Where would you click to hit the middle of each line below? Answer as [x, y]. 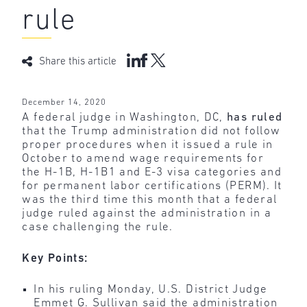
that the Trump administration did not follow [151, 132]
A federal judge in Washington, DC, [125, 118]
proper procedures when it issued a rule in [148, 145]
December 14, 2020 [64, 103]
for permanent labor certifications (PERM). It [152, 186]
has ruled [255, 118]
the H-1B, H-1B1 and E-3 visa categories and [152, 173]
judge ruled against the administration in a [147, 214]
